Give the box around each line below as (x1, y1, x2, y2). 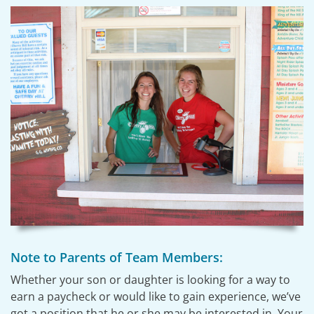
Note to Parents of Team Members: (10, 249, 223, 266)
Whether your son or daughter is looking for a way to (10, 272, 290, 288)
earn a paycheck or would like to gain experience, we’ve (10, 289, 301, 305)
